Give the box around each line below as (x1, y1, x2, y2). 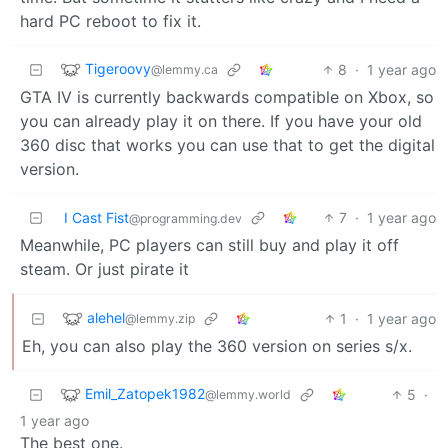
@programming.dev (129, 210, 242, 226)
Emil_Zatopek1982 (85, 384, 205, 402)
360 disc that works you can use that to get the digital (20, 134, 435, 155)
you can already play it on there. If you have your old (20, 110, 422, 131)
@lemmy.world (205, 386, 291, 402)
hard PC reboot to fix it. (20, 10, 201, 31)
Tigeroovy (85, 59, 151, 77)
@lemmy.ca (151, 61, 218, 77)
